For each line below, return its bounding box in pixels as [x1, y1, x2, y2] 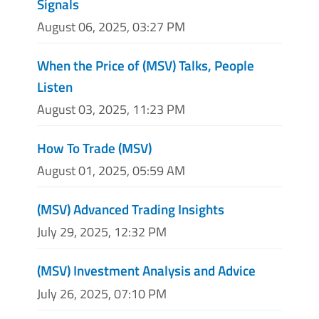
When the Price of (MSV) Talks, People [37, 54, 254, 75]
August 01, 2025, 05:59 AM [37, 161, 185, 181]
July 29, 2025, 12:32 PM [37, 222, 167, 242]
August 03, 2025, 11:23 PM [37, 99, 185, 119]
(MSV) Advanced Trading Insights [37, 199, 224, 220]
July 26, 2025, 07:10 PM [37, 283, 167, 303]
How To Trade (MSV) [37, 137, 152, 158]
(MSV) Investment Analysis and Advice [37, 260, 256, 281]
